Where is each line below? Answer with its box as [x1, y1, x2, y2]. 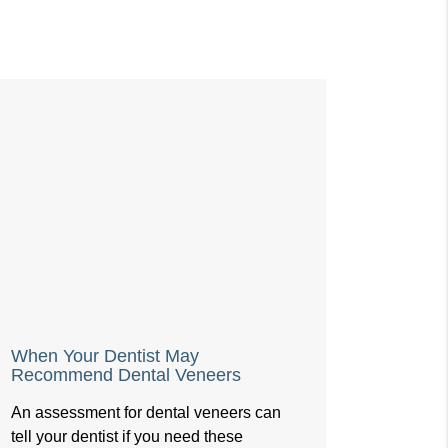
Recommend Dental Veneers [10, 365, 241, 386]
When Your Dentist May [10, 346, 199, 367]
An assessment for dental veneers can [10, 404, 281, 422]
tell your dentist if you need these [10, 428, 243, 446]
